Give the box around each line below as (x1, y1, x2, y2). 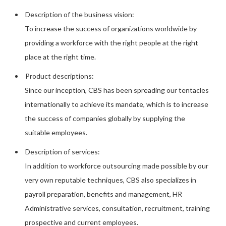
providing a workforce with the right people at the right (25, 38, 199, 47)
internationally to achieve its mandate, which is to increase (25, 100, 209, 108)
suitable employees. (25, 128, 88, 137)
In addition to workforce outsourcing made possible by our (25, 161, 209, 170)
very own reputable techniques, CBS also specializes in (25, 176, 197, 184)
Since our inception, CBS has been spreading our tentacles (25, 86, 209, 94)
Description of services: (25, 147, 100, 156)
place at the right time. (25, 52, 96, 61)
